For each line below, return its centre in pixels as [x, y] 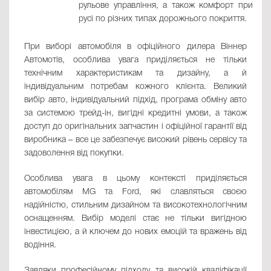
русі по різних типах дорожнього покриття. [163, 19]
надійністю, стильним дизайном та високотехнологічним [135, 206]
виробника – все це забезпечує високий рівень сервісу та [135, 140]
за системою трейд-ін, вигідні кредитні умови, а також [135, 114]
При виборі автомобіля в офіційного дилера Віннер [135, 47]
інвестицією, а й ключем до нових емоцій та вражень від [135, 232]
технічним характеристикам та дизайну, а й [135, 74]
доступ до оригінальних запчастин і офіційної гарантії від [135, 127]
